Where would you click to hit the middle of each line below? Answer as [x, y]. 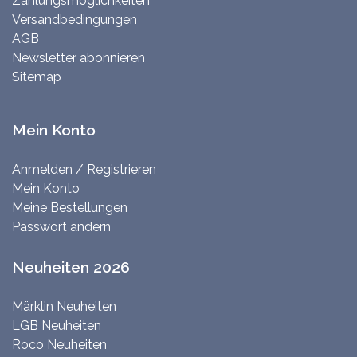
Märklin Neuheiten [64, 307]
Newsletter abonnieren [78, 58]
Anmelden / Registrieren [84, 170]
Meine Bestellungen [70, 208]
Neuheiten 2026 [71, 267]
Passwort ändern [61, 227]
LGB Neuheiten [57, 326]
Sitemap [37, 77]
